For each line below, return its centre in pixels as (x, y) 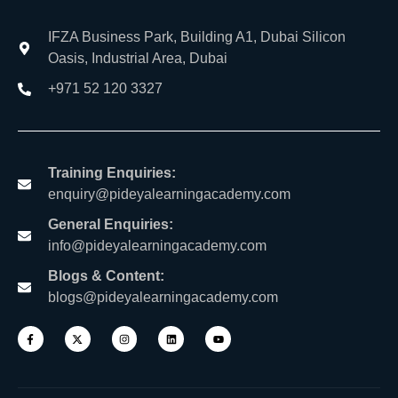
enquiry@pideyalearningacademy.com (169, 195)
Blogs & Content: (106, 276)
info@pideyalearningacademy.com (157, 246)
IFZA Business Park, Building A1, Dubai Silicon (196, 37)
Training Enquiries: (111, 173)
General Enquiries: (110, 225)
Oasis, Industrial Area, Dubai (137, 59)
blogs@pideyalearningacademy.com (163, 298)
